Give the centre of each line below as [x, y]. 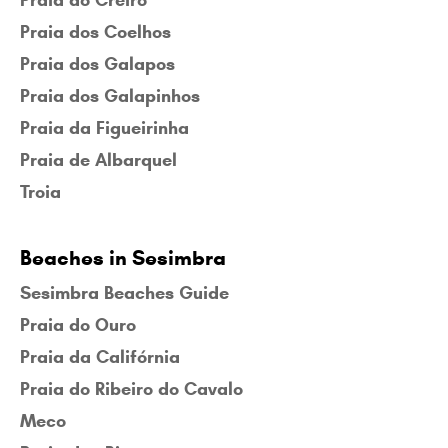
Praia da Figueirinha [104, 128]
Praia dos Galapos [97, 64]
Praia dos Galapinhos [110, 96]
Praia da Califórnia [100, 357]
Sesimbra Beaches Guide [124, 293]
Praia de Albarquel [98, 160]
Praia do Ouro [78, 325]
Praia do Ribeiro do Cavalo [131, 389]
